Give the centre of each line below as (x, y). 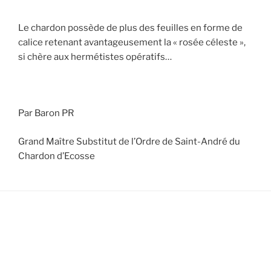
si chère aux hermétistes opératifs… (95, 57)
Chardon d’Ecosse (57, 156)
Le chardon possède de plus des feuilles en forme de (130, 28)
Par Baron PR (47, 113)
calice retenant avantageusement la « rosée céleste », (132, 43)
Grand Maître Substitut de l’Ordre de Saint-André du (129, 141)
